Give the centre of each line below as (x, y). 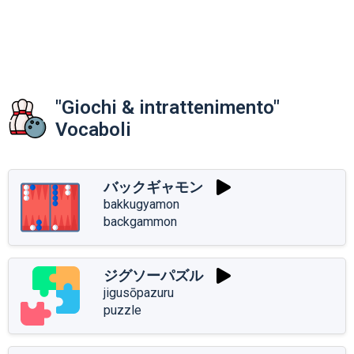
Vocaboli (93, 129)
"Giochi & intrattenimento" (168, 107)
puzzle (122, 310)
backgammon (140, 221)
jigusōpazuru (139, 292)
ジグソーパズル (153, 275)
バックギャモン (153, 186)
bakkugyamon (141, 204)
